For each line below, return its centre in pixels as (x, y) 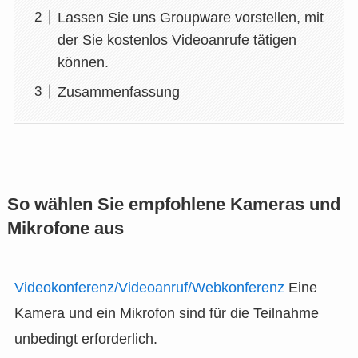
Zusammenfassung (118, 91)
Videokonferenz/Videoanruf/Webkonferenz (149, 288)
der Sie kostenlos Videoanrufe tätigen (177, 40)
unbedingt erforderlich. (86, 339)
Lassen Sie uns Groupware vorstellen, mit (190, 17)
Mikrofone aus (65, 229)
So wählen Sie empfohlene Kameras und (173, 205)
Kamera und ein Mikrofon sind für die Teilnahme (166, 313)
